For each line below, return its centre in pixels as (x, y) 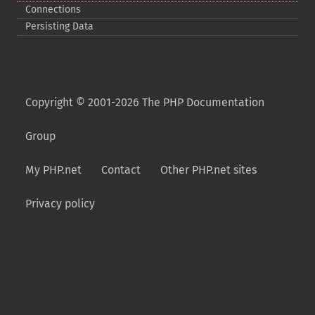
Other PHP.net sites (208, 170)
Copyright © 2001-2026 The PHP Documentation (145, 102)
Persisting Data (59, 26)
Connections (53, 9)
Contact (121, 170)
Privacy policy (60, 204)
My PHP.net (53, 170)
